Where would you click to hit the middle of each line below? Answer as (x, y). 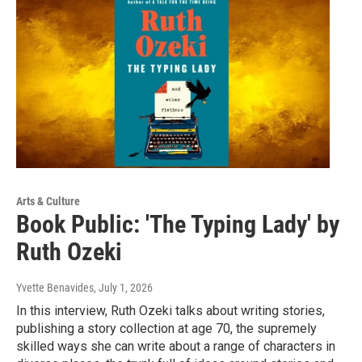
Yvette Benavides (55, 287)
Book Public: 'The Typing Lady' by (178, 224)
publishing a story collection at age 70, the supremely (166, 328)
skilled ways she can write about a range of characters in (176, 346)
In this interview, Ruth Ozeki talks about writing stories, (170, 310)
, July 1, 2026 (123, 287)
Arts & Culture (48, 201)
